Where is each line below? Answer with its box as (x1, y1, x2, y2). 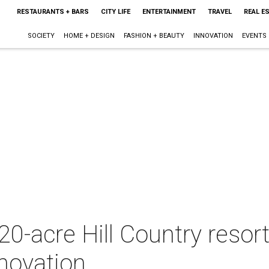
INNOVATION (193, 32, 233, 40)
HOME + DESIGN (63, 32, 115, 40)
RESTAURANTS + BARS (16, 8, 89, 16)
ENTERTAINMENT (142, 8, 196, 16)
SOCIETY (27, 32, 55, 40)
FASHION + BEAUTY (123, 32, 184, 40)
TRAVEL (207, 8, 232, 16)
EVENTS (241, 32, 267, 40)
